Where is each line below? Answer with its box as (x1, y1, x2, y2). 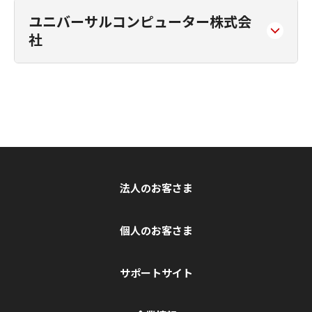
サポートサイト (119, 265, 193, 280)
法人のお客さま (119, 180, 193, 195)
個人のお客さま (119, 223, 193, 237)
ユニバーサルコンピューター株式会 (29, 11, 251, 31)
